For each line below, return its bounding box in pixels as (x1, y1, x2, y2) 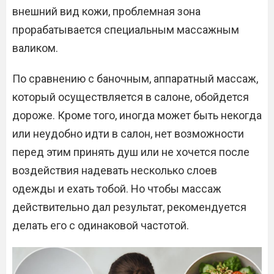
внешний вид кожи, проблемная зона (12, 5, 201, 18)
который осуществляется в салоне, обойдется (12, 91, 249, 104)
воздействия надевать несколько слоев (12, 164, 217, 177)
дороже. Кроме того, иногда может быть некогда (12, 109, 262, 122)
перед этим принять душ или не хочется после (12, 146, 250, 159)
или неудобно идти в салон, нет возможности (12, 127, 244, 141)
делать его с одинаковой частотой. (12, 219, 189, 232)
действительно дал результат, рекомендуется (12, 201, 246, 214)
